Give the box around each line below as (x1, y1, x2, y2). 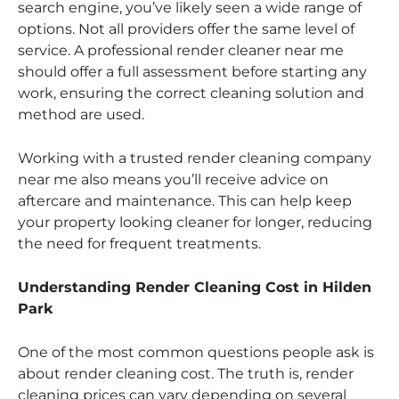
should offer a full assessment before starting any (18, 62, 367, 80)
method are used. (18, 105, 144, 123)
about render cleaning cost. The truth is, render (18, 364, 354, 382)
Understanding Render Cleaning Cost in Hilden (18, 278, 371, 296)
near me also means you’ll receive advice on (18, 170, 329, 188)
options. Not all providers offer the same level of (18, 20, 354, 37)
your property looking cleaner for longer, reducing (18, 213, 372, 231)
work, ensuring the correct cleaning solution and (18, 84, 364, 102)
